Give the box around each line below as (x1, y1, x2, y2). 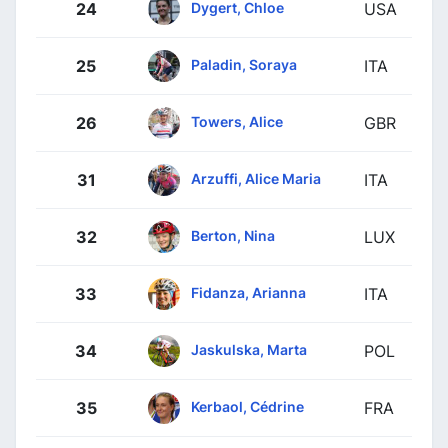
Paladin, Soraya (191, 55, 297, 73)
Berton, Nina (191, 226, 275, 244)
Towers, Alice (191, 112, 283, 130)
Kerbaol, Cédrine (191, 397, 304, 415)
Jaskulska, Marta (191, 340, 307, 358)
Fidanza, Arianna (191, 283, 306, 301)
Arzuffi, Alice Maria (191, 169, 321, 187)
